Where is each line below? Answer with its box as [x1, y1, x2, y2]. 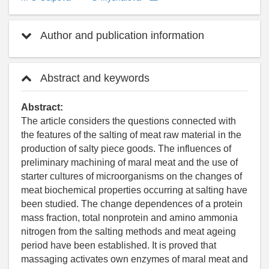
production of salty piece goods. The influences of [21, 143, 231, 154]
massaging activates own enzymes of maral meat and [21, 253, 248, 264]
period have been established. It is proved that [21, 240, 216, 250]
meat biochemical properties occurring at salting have [21, 184, 247, 195]
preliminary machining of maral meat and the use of [21, 157, 238, 168]
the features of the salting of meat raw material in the [21, 129, 241, 140]
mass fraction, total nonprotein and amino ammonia [21, 212, 238, 223]
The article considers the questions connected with [21, 115, 236, 126]
